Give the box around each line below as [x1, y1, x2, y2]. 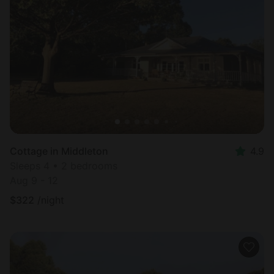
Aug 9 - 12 [10, 174, 58, 187]
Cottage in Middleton [10, 145, 108, 158]
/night [37, 194, 64, 207]
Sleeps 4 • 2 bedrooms [10, 160, 117, 172]
